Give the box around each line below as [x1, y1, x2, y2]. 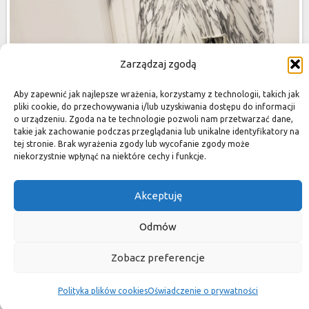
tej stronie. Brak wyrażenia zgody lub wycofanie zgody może [14, 139, 250, 148]
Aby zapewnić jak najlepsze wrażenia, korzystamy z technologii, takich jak [14, 90, 299, 99]
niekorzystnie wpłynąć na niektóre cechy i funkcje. [14, 152, 206, 161]
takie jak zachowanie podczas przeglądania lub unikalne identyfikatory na [14, 127, 299, 136]
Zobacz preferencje [111, 251, 205, 263]
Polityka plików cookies [58, 286, 148, 295]
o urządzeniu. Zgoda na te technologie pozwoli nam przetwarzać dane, [14, 114, 293, 123]
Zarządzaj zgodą [119, 58, 197, 70]
